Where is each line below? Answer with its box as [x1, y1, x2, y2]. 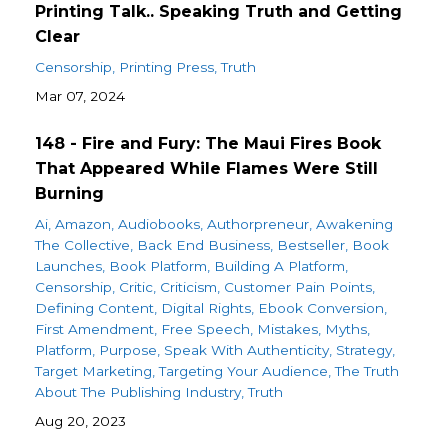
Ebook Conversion [258, 300, 384, 317]
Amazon [55, 216, 111, 233]
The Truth [335, 363, 399, 380]
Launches [35, 258, 102, 275]
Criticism [160, 279, 217, 296]
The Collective [35, 237, 130, 254]
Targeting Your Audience [159, 363, 328, 380]
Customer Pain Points [224, 279, 372, 296]
